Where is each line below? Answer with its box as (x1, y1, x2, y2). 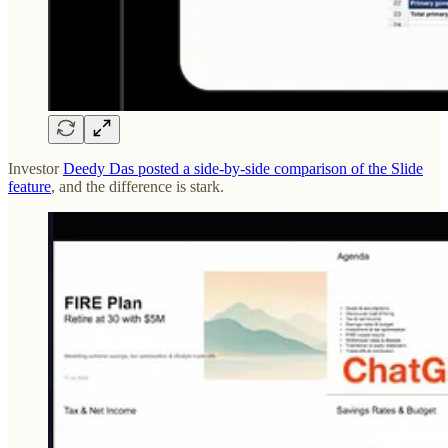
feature (8, 177, 51, 195)
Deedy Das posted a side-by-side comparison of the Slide (63, 159, 423, 177)
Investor (8, 159, 63, 177)
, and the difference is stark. (51, 177, 224, 195)
